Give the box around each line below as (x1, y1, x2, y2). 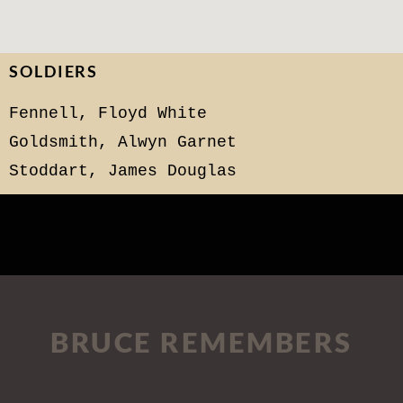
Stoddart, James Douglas (9, 162, 237, 180)
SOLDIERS (9, 61, 99, 81)
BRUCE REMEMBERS (50, 326, 353, 359)
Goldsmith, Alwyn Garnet (9, 133, 237, 151)
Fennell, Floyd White (9, 104, 207, 122)
